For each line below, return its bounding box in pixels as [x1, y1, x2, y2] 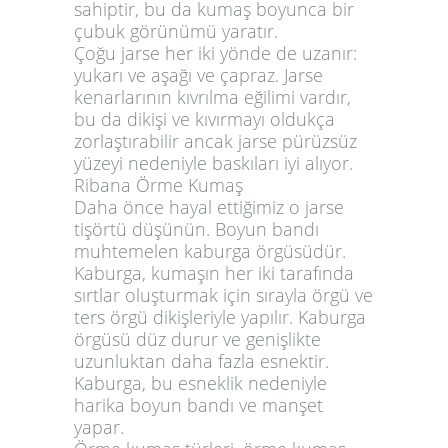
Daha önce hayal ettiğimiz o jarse [74, 194, 344, 219]
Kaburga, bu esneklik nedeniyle [74, 370, 327, 395]
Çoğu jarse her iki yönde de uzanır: [74, 40, 357, 65]
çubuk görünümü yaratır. [74, 18, 278, 43]
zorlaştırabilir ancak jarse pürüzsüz [74, 128, 357, 153]
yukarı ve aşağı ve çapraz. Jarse [74, 62, 323, 87]
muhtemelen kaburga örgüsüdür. [74, 238, 346, 263]
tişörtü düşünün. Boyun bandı [74, 216, 319, 241]
